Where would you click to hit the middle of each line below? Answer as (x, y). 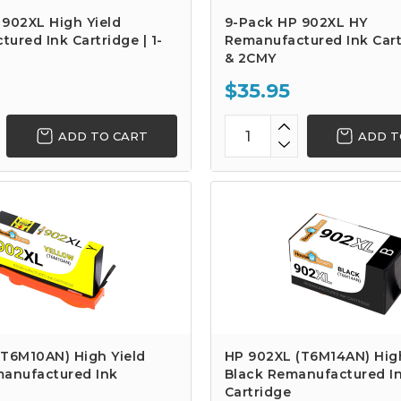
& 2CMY (250, 58)
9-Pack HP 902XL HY (296, 22)
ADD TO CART (102, 136)
